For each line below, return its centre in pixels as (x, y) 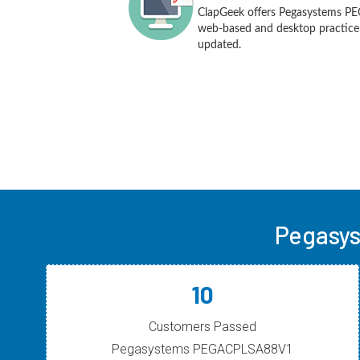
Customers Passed (202, 327)
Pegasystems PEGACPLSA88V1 (202, 349)
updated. (220, 45)
